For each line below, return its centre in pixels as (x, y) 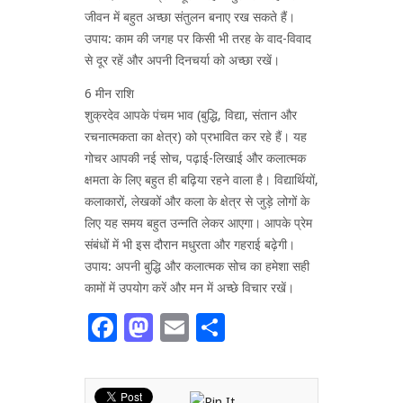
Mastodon (219, 327)
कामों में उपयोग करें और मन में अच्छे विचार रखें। (189, 287)
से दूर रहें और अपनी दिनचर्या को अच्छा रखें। (182, 60)
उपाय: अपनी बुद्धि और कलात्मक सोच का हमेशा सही (197, 266)
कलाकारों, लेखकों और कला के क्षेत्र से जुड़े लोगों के (197, 201)
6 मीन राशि (109, 93)
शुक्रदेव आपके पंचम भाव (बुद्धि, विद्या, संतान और (191, 115)
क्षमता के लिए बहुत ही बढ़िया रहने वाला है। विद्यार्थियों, (201, 179)
